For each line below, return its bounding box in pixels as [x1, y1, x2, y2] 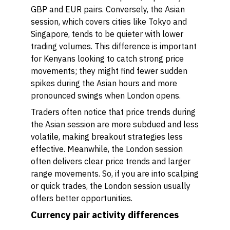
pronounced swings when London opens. [31, 90, 181, 101]
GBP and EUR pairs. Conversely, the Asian [31, 4, 185, 14]
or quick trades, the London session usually [31, 181, 190, 191]
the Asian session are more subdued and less [31, 119, 199, 129]
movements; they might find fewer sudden [31, 66, 187, 76]
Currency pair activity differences [31, 209, 179, 221]
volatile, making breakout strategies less [31, 131, 183, 142]
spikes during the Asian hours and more [31, 78, 177, 88]
